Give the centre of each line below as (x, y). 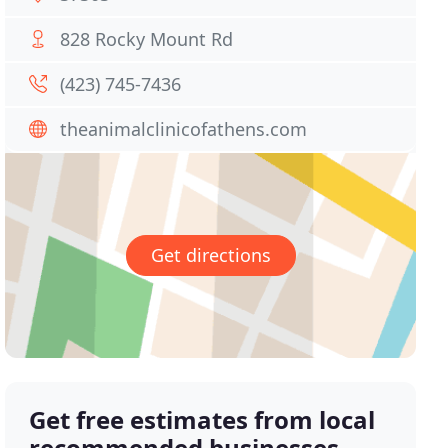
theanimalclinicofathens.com (184, 129)
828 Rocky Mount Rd (147, 39)
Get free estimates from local (202, 420)
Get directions (210, 255)
